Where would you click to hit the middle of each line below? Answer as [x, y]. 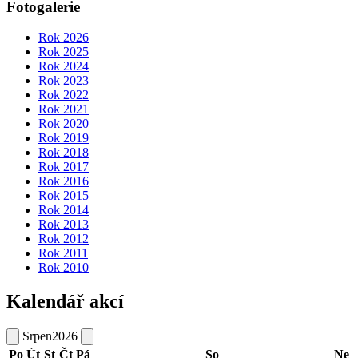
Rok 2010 [64, 268]
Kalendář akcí [65, 302]
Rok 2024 [64, 66]
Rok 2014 [64, 210]
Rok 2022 [64, 95]
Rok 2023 [64, 81]
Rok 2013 [64, 225]
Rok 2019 [64, 138]
